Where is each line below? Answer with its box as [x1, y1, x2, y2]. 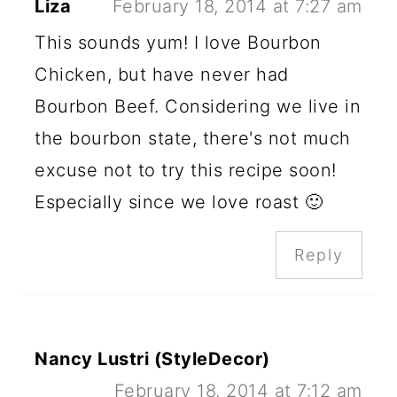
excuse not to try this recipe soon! [35, 160, 337, 182]
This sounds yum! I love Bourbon [35, 32, 322, 54]
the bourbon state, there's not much [35, 128, 351, 150]
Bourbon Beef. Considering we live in [35, 96, 362, 118]
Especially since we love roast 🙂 [35, 191, 323, 214]
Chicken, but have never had [35, 64, 289, 86]
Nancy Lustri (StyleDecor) [35, 348, 270, 370]
